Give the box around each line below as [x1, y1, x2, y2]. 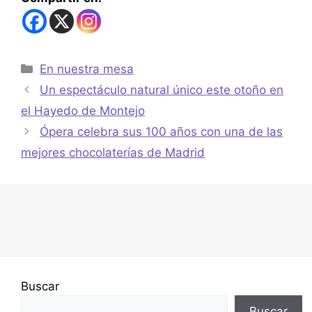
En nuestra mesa [40, 61, 134, 76]
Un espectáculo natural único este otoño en [40, 82, 284, 97]
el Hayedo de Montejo [21, 103, 145, 118]
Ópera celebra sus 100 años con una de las [40, 124, 283, 139]
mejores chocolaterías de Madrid [21, 145, 205, 159]
